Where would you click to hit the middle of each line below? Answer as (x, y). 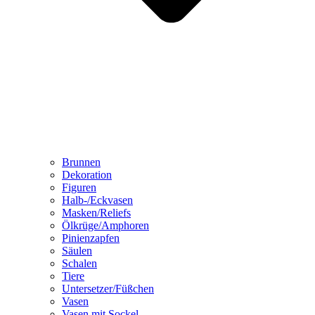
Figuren (79, 187)
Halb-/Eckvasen (97, 200)
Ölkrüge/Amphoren (105, 225)
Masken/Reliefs (96, 212)
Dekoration (87, 174)
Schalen (79, 263)
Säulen (77, 250)
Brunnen (81, 162)
